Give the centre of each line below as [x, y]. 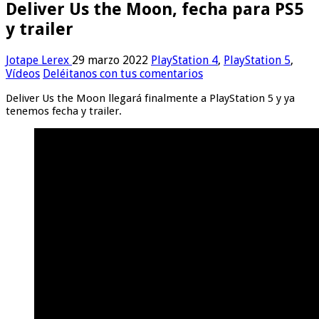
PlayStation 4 [184, 61]
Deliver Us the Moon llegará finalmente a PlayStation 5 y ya [150, 99]
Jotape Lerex [39, 61]
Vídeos [23, 74]
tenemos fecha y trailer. [64, 111]
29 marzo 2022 [110, 61]
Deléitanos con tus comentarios [123, 74]
